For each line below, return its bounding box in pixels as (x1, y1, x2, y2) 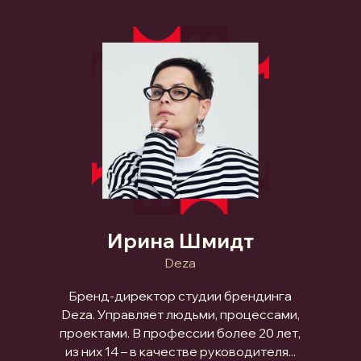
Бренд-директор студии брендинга (68, 287, 293, 304)
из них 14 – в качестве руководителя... (64, 342, 296, 359)
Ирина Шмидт (106, 227, 254, 253)
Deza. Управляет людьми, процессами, (60, 305, 300, 322)
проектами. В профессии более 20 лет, (60, 324, 301, 341)
